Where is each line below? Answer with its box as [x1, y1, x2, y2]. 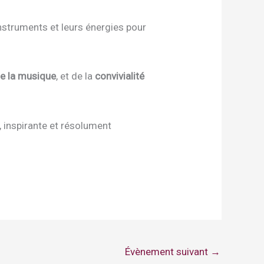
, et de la [56, 70, 95, 82]
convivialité [95, 70, 145, 82]
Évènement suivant [125, 245, 210, 258]
